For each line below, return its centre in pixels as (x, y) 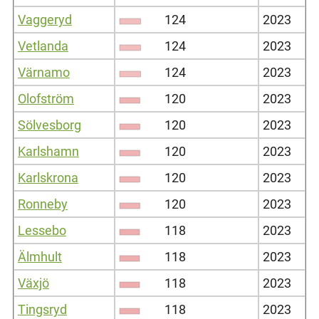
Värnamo (43, 72)
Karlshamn (48, 151)
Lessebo (42, 230)
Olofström (46, 98)
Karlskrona (48, 177)
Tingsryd (42, 309)
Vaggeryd (45, 19)
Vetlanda (43, 46)
